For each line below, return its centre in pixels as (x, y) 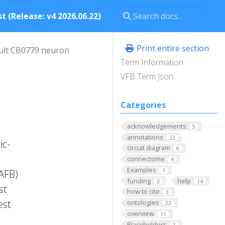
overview (140, 213)
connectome (146, 159)
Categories (143, 105)
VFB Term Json (147, 76)
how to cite (143, 192)
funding (139, 181)
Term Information (152, 62)
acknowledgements (156, 126)
